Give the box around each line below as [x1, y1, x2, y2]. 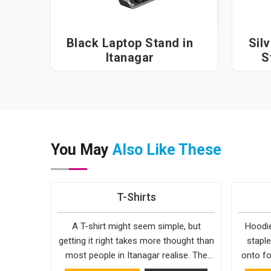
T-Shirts [116, 191, 156, 204]
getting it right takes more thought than [58, 235, 214, 247]
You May [51, 141, 113, 159]
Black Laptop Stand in [66, 36, 194, 51]
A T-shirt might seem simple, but [71, 221, 201, 232]
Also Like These [113, 141, 221, 159]
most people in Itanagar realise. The [65, 250, 207, 261]
